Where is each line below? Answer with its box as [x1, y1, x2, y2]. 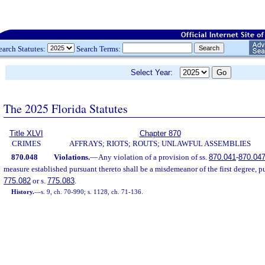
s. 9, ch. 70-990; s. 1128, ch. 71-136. [41, 188, 144, 195]
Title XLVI [9, 129, 43, 138]
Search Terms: [75, 44, 122, 53]
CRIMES [11, 139, 41, 148]
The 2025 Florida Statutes [4, 100, 128, 117]
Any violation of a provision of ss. [98, 153, 209, 161]
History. [11, 188, 35, 195]
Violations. [53, 153, 90, 161]
